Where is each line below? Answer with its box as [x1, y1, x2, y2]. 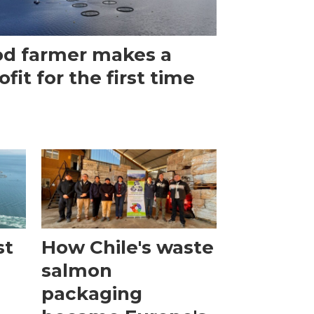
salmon [41, 259, 113, 282]
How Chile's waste [41, 236, 214, 259]
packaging [41, 282, 143, 306]
